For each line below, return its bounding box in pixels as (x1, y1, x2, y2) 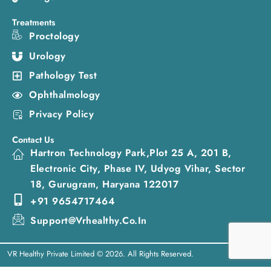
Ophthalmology (29, 88, 100, 102)
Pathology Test (29, 68, 97, 82)
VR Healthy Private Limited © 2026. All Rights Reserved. (7, 248, 194, 260)
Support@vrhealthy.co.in (30, 213, 147, 227)
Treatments (12, 16, 55, 28)
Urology (29, 49, 66, 63)
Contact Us (12, 133, 54, 146)
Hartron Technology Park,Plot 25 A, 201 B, (30, 146, 232, 160)
